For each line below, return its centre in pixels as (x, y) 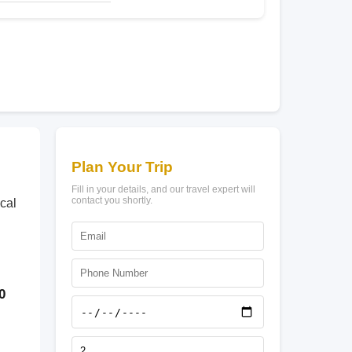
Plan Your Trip (122, 167)
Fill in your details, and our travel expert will (163, 189)
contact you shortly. (112, 200)
